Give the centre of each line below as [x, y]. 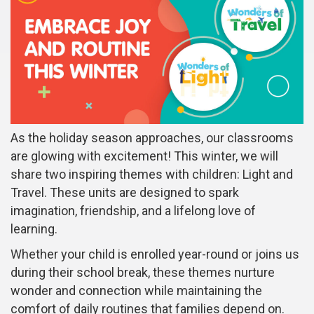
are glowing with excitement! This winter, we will [144, 156]
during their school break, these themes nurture [143, 273]
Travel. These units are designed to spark [125, 193]
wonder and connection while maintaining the [136, 291]
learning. [34, 229]
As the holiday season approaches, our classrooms [152, 138]
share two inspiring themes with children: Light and [152, 175]
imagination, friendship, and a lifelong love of [133, 211]
